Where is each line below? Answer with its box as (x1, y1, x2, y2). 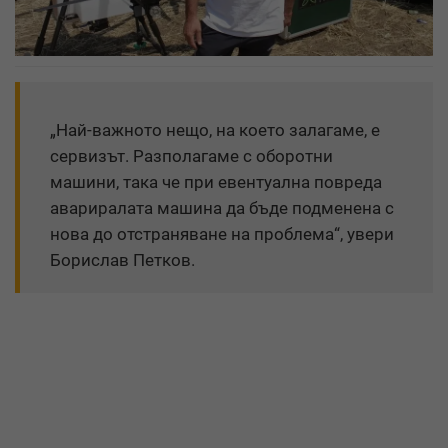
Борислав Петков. (50, 249, 195, 270)
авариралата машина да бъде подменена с (50, 197, 394, 218)
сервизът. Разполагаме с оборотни (50, 145, 333, 166)
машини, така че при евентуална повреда (50, 171, 382, 192)
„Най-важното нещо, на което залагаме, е (50, 119, 380, 140)
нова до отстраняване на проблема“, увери (50, 223, 394, 244)
